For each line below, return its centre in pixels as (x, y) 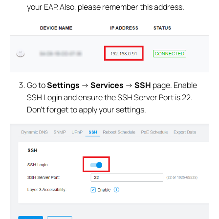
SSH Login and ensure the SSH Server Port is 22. (110, 98)
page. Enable (174, 85)
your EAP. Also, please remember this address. (106, 7)
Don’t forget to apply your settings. (87, 110)
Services (107, 85)
